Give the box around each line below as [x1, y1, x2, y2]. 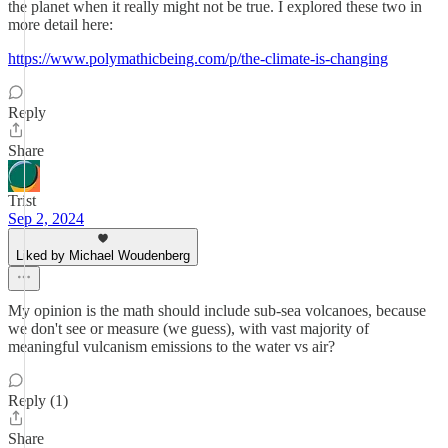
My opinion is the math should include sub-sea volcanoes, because [8, 302, 426, 319]
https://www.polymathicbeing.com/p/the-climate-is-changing [8, 50, 388, 67]
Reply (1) [8, 392, 68, 409]
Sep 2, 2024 [8, 210, 84, 227]
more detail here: [8, 16, 113, 33]
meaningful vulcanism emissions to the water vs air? [8, 338, 335, 355]
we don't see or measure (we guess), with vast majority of [8, 320, 369, 337]
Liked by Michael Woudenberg [16, 248, 190, 263]
